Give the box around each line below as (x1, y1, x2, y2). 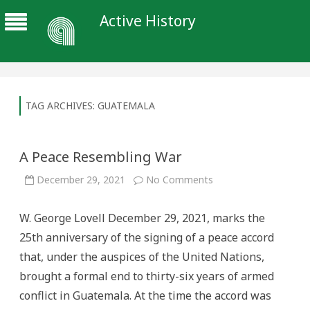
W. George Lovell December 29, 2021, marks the (19, 210, 265, 226)
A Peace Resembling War (19, 147, 182, 166)
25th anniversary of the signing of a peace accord (19, 230, 274, 245)
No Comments (146, 173, 213, 186)
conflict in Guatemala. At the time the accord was (19, 288, 271, 303)
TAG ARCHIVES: (26, 99, 98, 112)
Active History (100, 11, 196, 30)
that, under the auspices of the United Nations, (19, 249, 264, 264)
